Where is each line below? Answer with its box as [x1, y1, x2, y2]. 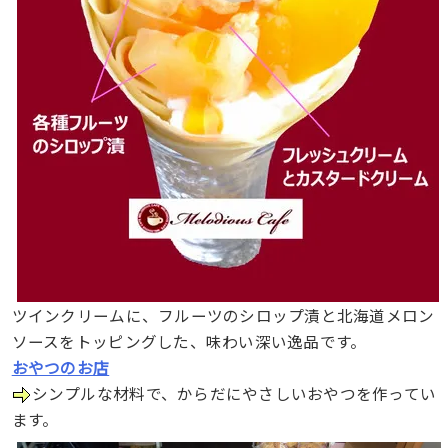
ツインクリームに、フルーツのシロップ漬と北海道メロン [11, 303, 435, 326]
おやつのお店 [11, 355, 110, 378]
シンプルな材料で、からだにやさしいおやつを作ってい [31, 381, 437, 404]
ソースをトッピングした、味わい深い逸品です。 [11, 329, 367, 352]
